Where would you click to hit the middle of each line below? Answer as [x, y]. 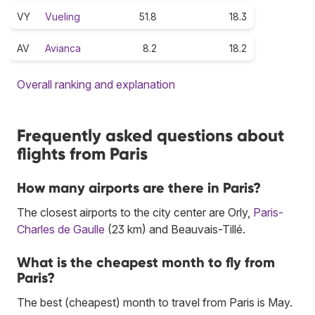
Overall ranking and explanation [96, 84]
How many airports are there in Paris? [139, 187]
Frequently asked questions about [150, 135]
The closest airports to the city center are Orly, [135, 212]
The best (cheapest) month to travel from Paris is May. [155, 302]
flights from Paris [82, 153]
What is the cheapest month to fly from [146, 262]
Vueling [63, 16]
